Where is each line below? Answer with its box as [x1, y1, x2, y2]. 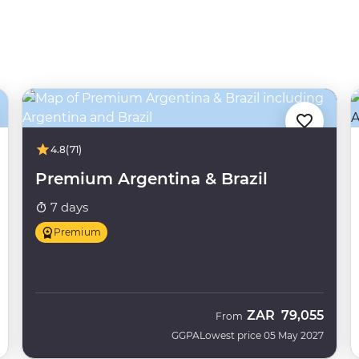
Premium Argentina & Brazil [34, 169, 268, 188]
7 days [46, 200, 88, 215]
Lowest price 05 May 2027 [200, 329, 325, 341]
